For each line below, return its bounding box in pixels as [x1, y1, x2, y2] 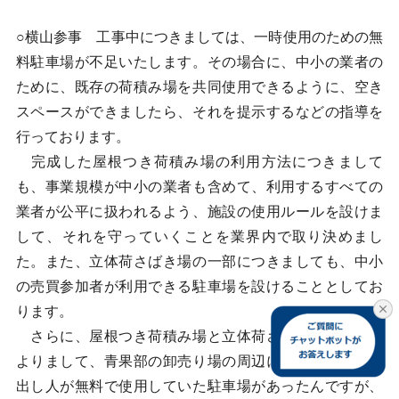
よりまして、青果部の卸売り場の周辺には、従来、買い [15, 354, 384, 369]
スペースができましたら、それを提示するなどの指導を [15, 104, 384, 119]
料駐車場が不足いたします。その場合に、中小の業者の [15, 54, 384, 69]
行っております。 [15, 129, 130, 144]
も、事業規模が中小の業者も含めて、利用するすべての [15, 179, 384, 194]
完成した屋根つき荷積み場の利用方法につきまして [15, 154, 384, 169]
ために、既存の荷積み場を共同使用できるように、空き [15, 79, 384, 94]
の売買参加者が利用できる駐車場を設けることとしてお [15, 279, 384, 294]
